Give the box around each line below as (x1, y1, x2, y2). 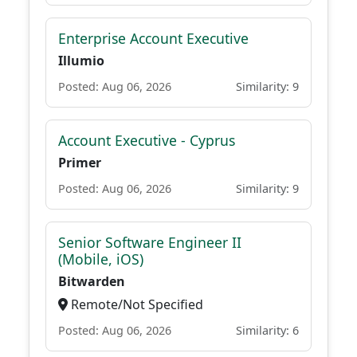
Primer (58, 154, 101, 171)
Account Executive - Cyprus (58, 131, 235, 150)
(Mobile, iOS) (58, 249, 143, 269)
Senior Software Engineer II (58, 233, 241, 252)
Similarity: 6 (236, 323, 299, 338)
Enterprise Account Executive (58, 29, 249, 48)
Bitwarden (58, 273, 125, 290)
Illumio (58, 52, 104, 69)
